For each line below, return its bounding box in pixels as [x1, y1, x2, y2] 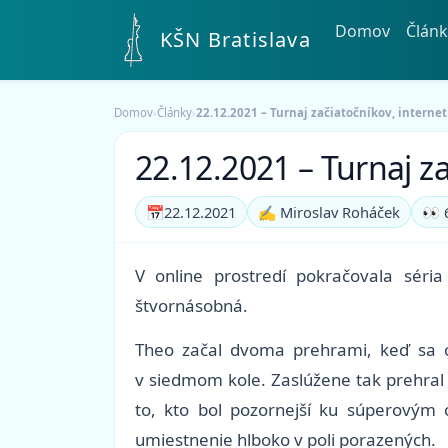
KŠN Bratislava [160, 25, 311, 53]
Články [157, 104, 192, 120]
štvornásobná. [135, 294, 248, 318]
